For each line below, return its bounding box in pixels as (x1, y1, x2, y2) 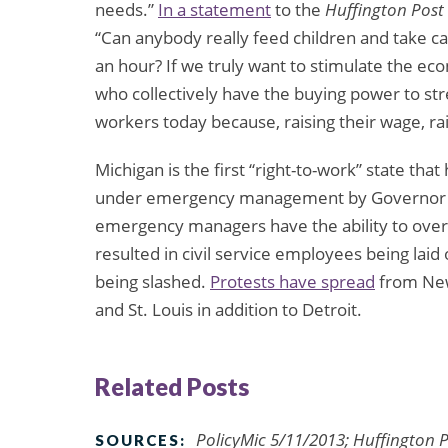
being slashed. (95, 270, 210, 294)
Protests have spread (210, 270, 375, 294)
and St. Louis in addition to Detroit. (95, 298, 362, 322)
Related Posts (95, 371, 249, 401)
